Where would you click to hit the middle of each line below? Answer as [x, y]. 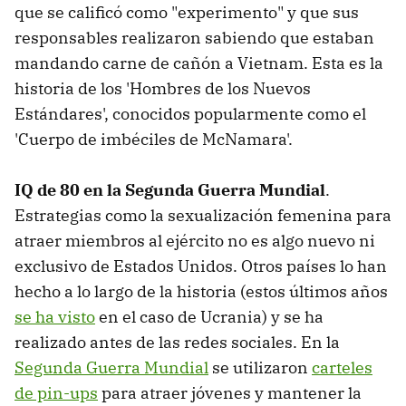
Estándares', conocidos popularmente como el [190, 114]
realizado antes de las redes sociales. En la [177, 343]
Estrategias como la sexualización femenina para [203, 216]
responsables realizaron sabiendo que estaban [194, 38]
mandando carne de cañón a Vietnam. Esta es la [199, 63]
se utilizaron [260, 368]
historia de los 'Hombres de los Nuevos [163, 89]
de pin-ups [56, 393]
